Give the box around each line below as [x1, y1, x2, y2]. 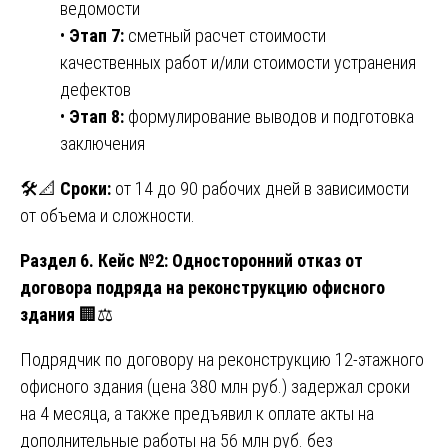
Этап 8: [69, 105, 124, 127]
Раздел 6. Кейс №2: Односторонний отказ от [20, 249, 363, 271]
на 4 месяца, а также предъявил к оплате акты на [20, 402, 374, 424]
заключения [60, 132, 145, 154]
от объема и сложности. [20, 204, 195, 226]
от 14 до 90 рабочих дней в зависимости [111, 177, 409, 199]
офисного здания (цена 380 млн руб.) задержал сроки [20, 375, 410, 397]
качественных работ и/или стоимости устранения [60, 51, 416, 73]
